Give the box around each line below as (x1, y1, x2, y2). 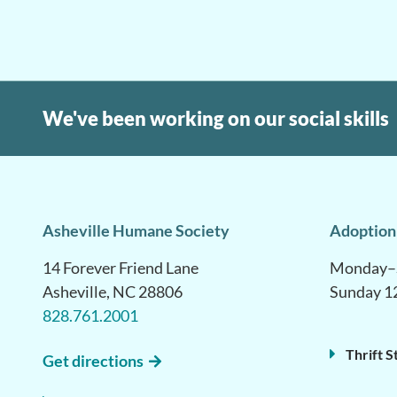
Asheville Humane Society (43, 221, 230, 241)
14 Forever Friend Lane (43, 258, 198, 278)
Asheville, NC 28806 (43, 282, 183, 302)
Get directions (43, 351, 144, 371)
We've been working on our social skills (43, 106, 389, 131)
